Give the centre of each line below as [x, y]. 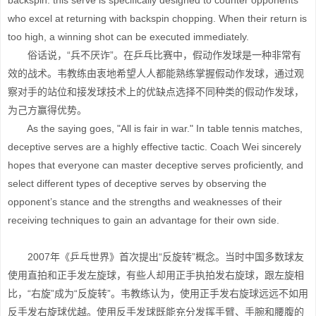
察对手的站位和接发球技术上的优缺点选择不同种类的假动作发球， [156, 92]
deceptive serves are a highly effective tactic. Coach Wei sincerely [154, 147]
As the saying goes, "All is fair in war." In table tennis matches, [155, 128]
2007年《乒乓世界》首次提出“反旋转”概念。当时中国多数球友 [156, 257]
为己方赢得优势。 [47, 110]
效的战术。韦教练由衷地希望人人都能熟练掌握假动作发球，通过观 [156, 73]
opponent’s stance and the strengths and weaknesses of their [145, 202]
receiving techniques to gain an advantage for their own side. [144, 220]
